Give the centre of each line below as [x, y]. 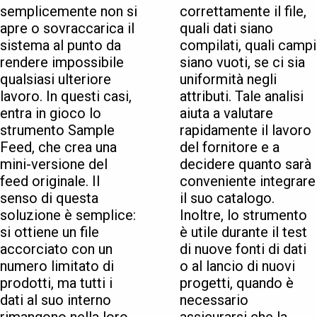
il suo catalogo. [227, 198]
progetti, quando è [237, 283]
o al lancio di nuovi [237, 266]
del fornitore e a [230, 148]
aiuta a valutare [226, 114]
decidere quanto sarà [246, 165]
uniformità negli [228, 80]
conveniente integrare [248, 181]
